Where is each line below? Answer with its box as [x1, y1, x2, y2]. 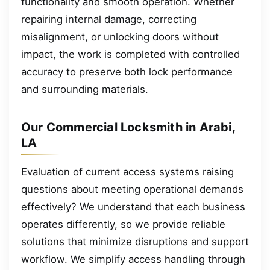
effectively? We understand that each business [21, 200, 245, 213]
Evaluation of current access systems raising [21, 165, 234, 178]
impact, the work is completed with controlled [21, 48, 240, 60]
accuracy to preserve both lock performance [21, 65, 233, 78]
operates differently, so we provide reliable [21, 218, 225, 230]
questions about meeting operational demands [21, 183, 243, 195]
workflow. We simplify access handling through [21, 253, 245, 265]
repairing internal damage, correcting [21, 13, 196, 25]
